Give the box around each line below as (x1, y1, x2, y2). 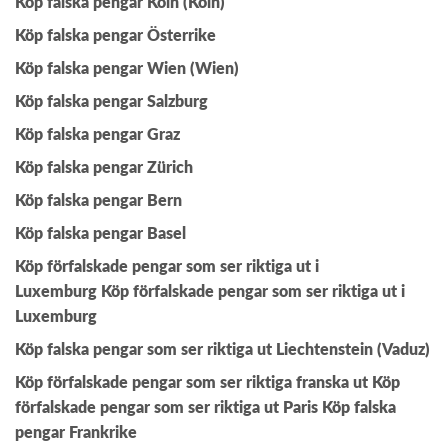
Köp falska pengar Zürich (15, 160, 193, 177)
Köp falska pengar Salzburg (15, 94, 208, 111)
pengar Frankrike (15, 425, 137, 442)
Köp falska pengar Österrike (15, 28, 216, 45)
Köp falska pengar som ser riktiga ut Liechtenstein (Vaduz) (15, 342, 430, 359)
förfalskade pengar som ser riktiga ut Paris (15, 400, 322, 417)
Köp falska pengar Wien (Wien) (15, 61, 239, 78)
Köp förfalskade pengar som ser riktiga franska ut (15, 375, 372, 392)
